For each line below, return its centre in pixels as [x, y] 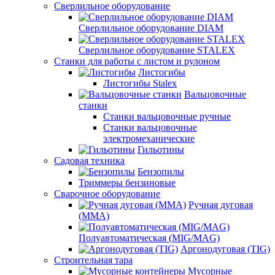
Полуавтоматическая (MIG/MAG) [149, 238]
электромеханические [149, 138]
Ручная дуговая [221, 205]
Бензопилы [161, 172]
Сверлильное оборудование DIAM [151, 28]
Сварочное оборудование [107, 194]
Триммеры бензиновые [127, 183]
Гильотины [161, 149]
